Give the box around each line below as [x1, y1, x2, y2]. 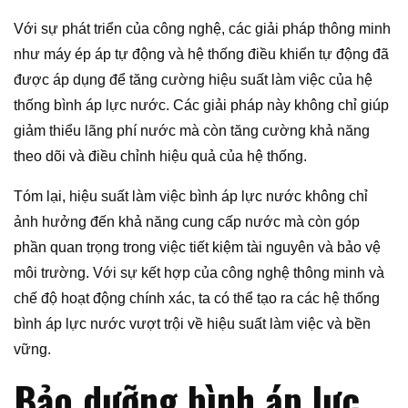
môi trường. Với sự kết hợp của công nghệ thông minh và [14, 264, 384, 280]
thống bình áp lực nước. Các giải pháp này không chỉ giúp [14, 97, 389, 113]
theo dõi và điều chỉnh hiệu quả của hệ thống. [14, 148, 307, 164]
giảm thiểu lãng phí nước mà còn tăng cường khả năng [14, 122, 370, 138]
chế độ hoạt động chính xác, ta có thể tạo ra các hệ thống [14, 290, 380, 306]
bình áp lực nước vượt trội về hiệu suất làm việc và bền [14, 315, 371, 331]
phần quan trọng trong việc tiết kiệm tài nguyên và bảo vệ [14, 239, 381, 255]
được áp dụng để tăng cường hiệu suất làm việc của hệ [14, 71, 372, 87]
